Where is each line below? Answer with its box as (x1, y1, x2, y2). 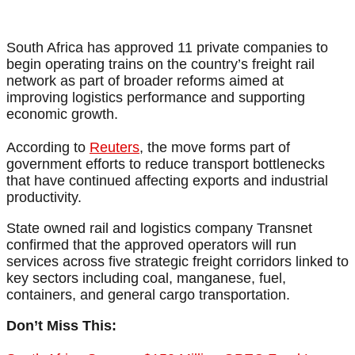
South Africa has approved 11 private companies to (6, 40, 328, 56)
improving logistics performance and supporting (6, 90, 305, 106)
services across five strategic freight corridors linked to (6, 254, 349, 270)
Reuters (90, 139, 139, 156)
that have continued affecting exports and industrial (6, 173, 328, 189)
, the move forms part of (139, 139, 290, 156)
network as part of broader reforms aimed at (6, 73, 284, 90)
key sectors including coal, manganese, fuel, (6, 270, 286, 287)
